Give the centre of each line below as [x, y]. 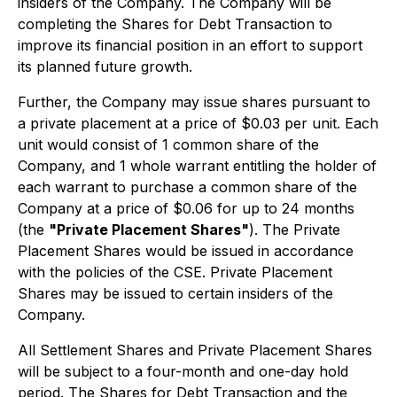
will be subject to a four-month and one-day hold [183, 371]
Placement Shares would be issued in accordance [186, 251]
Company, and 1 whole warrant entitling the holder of [197, 166]
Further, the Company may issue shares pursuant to [194, 102]
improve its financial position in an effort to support [190, 45]
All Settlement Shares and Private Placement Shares [195, 350]
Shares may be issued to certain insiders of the [175, 293]
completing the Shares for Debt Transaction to [175, 24]
